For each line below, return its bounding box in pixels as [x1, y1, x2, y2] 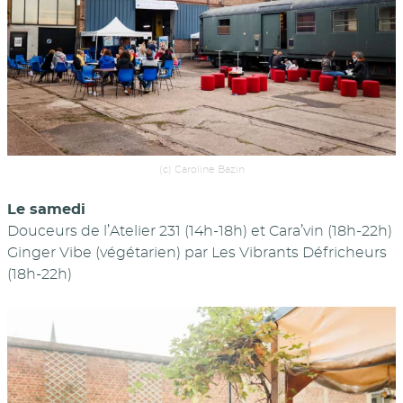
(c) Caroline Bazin [158, 164, 245, 175]
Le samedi [7, 201, 85, 217]
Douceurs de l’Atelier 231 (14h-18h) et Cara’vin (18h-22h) [7, 223, 392, 238]
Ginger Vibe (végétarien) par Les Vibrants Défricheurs [7, 245, 387, 260]
